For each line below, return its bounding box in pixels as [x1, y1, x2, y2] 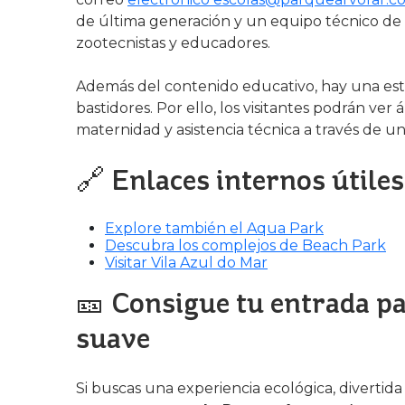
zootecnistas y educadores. [76, 34, 270, 52]
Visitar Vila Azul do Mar [105, 254, 268, 271]
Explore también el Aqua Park [105, 220, 324, 237]
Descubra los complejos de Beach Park [105, 237, 386, 254]
